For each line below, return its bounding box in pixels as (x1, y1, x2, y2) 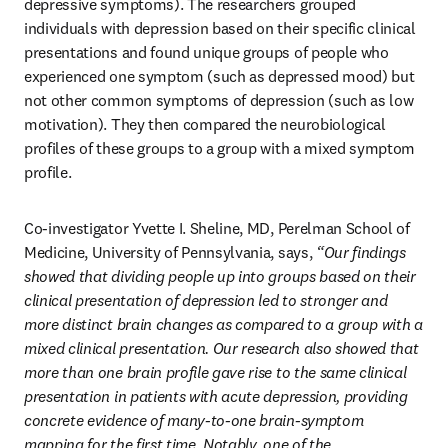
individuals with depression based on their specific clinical (24, 18, 416, 38)
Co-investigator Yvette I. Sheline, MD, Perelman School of (24, 218, 410, 238)
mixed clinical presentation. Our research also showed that (24, 338, 419, 358)
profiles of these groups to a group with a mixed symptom (24, 138, 416, 158)
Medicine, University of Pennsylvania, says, (24, 242, 316, 262)
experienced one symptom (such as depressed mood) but (24, 66, 415, 86)
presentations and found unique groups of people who (24, 42, 389, 62)
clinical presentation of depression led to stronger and (24, 290, 388, 310)
